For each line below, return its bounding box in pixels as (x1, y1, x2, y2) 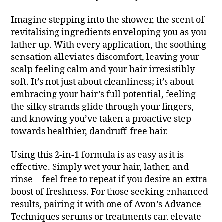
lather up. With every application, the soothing (11, 39, 207, 51)
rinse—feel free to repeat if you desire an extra (11, 174, 208, 186)
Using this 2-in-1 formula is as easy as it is (11, 149, 184, 161)
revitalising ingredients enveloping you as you (11, 26, 207, 38)
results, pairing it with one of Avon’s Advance (11, 199, 202, 211)
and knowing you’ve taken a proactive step (11, 113, 192, 125)
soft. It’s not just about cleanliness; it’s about (11, 76, 194, 88)
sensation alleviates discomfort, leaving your (11, 51, 200, 63)
